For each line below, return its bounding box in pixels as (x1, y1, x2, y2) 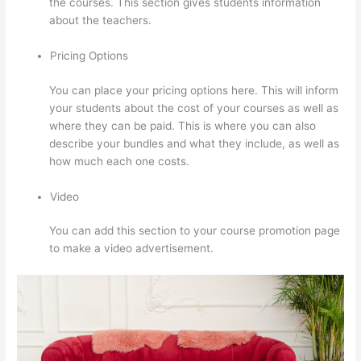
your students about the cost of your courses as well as (49, 101, 339, 114)
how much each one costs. (49, 154, 190, 168)
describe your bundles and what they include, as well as (49, 136, 340, 150)
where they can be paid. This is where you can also (49, 118, 317, 132)
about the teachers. (49, 14, 152, 27)
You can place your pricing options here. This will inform (49, 83, 339, 97)
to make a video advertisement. (49, 242, 214, 255)
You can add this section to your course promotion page (49, 224, 341, 238)
